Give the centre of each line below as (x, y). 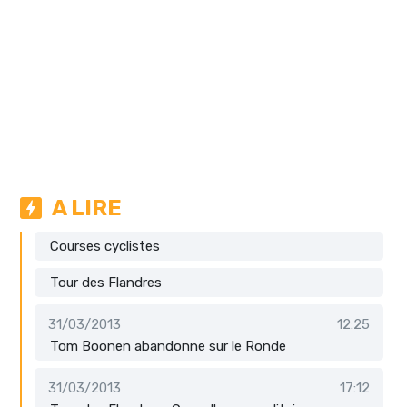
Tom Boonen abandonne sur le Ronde (168, 346)
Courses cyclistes (105, 246)
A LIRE (87, 208)
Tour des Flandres (106, 282)
